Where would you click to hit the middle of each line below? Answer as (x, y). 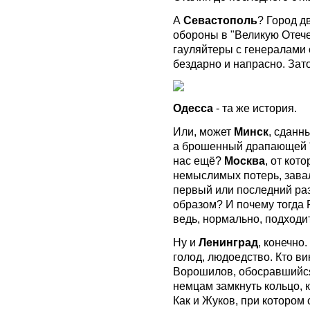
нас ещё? (199, 160)
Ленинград (228, 243)
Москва (245, 160)
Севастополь (220, 20)
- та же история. (255, 108)
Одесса (193, 108)
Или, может (203, 131)
